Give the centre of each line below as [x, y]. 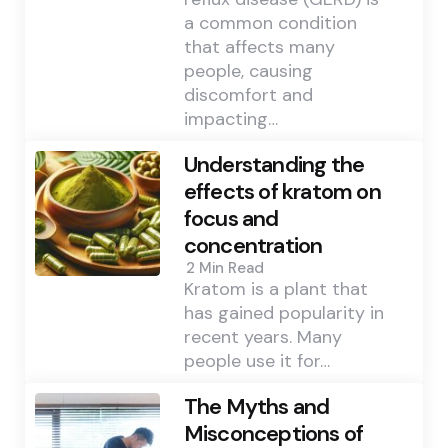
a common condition [270, 23]
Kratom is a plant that [275, 289]
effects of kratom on [282, 192]
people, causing [248, 71]
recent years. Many [262, 337]
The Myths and [256, 407]
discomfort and [248, 95]
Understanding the [274, 165]
